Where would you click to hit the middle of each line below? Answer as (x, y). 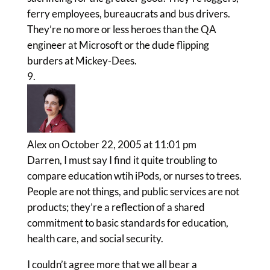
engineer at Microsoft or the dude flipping (118, 45)
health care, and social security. (95, 238)
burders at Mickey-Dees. (82, 61)
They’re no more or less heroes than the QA (121, 29)
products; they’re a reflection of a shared (116, 207)
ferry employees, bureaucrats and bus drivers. (128, 14)
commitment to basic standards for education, (127, 223)
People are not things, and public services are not (133, 191)
